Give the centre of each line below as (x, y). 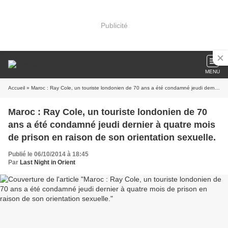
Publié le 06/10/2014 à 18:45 (48, 154)
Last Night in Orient (48, 162)
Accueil (17, 88)
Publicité (114, 25)
